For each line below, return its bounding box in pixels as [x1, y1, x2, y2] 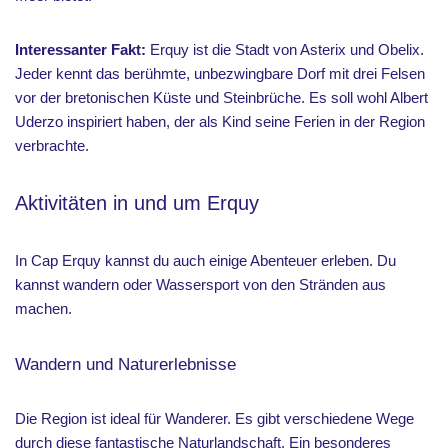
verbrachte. [15, 137, 89, 154]
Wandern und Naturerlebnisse [15, 355, 236, 373]
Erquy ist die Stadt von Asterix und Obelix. [150, 41, 424, 58]
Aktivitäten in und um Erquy [15, 192, 259, 214]
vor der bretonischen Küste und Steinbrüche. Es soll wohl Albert [15, 89, 428, 106]
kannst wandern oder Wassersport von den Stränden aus [15, 276, 386, 293]
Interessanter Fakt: [15, 41, 150, 58]
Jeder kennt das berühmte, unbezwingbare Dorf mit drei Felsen [15, 65, 425, 82]
